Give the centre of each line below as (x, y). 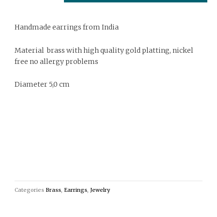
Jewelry (100, 190)
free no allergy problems (56, 61)
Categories (29, 190)
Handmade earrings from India (67, 27)
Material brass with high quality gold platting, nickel (104, 50)
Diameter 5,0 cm (42, 85)
